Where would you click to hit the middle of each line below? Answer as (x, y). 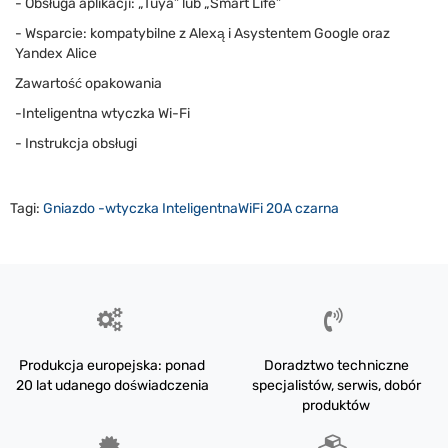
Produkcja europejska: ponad (112, 365)
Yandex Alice (56, 53)
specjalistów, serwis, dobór (336, 385)
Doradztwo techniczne (336, 365)
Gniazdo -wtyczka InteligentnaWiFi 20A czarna (191, 208)
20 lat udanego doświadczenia (112, 385)
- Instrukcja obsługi (76, 143)
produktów (336, 405)
